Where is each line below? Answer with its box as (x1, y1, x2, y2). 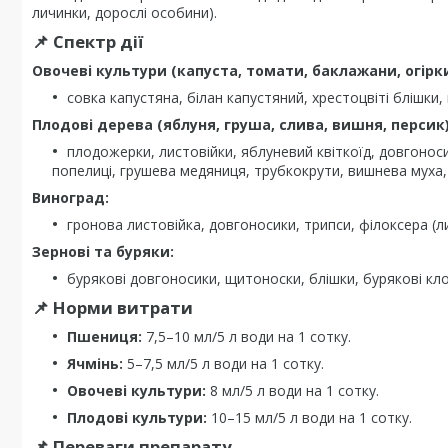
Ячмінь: (67, 354, 123, 373)
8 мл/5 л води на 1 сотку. (206, 381, 379, 400)
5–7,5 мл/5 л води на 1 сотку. (123, 354, 324, 373)
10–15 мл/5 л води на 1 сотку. (207, 408, 412, 427)
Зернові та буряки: (32, 242, 174, 261)
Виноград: (32, 188, 109, 207)
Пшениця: (67, 327, 142, 346)
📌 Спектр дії (32, 30, 143, 53)
